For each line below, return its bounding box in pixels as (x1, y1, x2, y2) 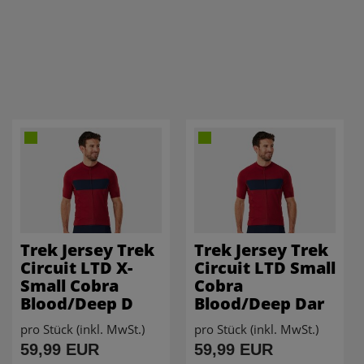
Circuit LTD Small (194, 257, 336, 279)
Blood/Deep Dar (194, 292, 324, 315)
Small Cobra (20, 275, 119, 297)
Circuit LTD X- (20, 257, 132, 279)
